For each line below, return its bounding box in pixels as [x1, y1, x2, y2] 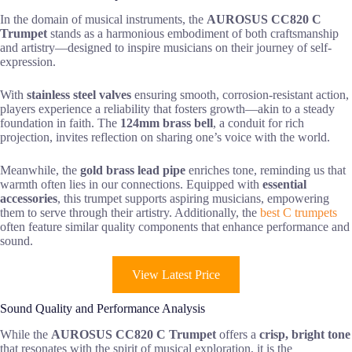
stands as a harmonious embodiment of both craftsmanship [47, 27, 339, 41]
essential [262, 178, 306, 192]
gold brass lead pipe [80, 163, 185, 178]
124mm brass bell [120, 116, 213, 130]
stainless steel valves [27, 88, 131, 102]
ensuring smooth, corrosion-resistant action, [131, 88, 349, 102]
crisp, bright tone [259, 328, 350, 342]
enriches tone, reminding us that [185, 163, 346, 178]
